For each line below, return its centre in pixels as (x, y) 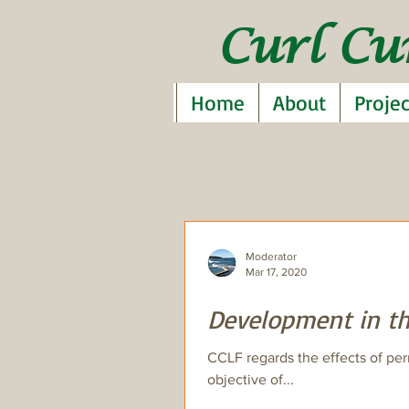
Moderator (271, 257)
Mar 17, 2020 (276, 272)
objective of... (282, 379)
